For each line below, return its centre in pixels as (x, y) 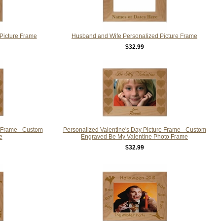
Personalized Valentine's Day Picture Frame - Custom (134, 129)
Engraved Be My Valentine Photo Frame (134, 136)
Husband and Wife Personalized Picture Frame (134, 36)
